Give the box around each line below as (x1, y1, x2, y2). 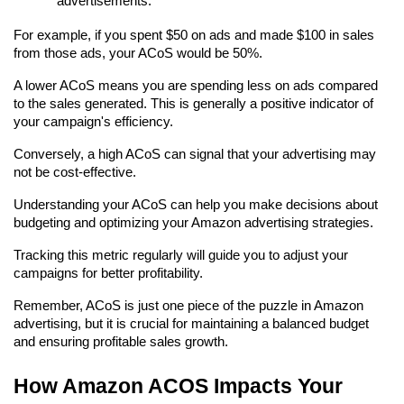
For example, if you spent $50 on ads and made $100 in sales (14, 28, 374, 43)
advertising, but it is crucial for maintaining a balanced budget (14, 317, 369, 332)
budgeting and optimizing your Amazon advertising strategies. (14, 216, 373, 231)
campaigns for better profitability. (14, 266, 203, 281)
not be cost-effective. (14, 165, 136, 180)
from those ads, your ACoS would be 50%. (14, 46, 262, 61)
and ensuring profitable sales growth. (14, 335, 228, 350)
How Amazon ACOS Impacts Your (14, 374, 343, 399)
